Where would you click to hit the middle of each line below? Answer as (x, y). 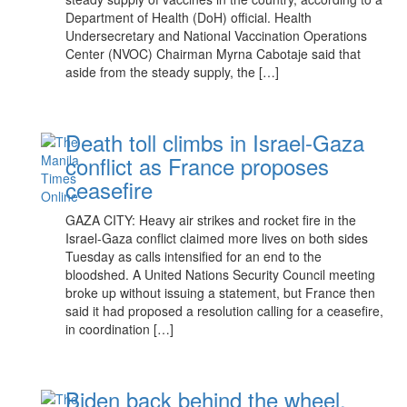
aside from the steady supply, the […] (173, 72)
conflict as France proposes (198, 166)
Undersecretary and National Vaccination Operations (217, 35)
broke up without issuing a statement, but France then (221, 293)
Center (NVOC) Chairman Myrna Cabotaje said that (213, 54)
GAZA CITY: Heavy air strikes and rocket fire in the (211, 220)
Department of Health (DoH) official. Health (189, 17)
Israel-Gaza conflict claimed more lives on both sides (217, 238)
